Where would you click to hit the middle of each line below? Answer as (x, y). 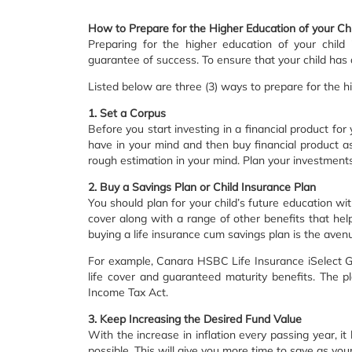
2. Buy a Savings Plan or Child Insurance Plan (202, 187)
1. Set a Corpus (127, 113)
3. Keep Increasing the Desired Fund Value (195, 319)
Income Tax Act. (128, 292)
